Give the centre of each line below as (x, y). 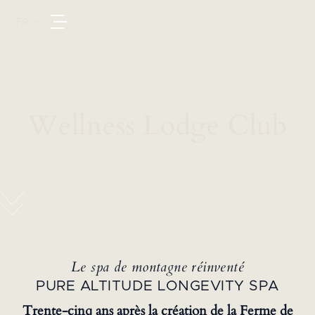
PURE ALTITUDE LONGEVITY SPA (157, 286)
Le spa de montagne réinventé (157, 267)
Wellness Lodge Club (157, 126)
